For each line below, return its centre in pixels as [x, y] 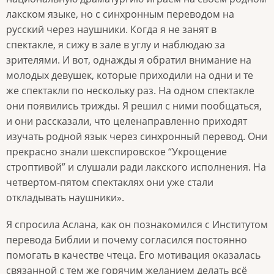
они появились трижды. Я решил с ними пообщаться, [134, 106]
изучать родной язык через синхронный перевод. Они [137, 136]
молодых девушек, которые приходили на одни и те [130, 75]
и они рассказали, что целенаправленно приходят [127, 121]
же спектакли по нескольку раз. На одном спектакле [130, 90]
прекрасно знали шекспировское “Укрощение [117, 151]
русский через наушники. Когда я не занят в [111, 29]
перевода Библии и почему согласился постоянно [127, 239]
